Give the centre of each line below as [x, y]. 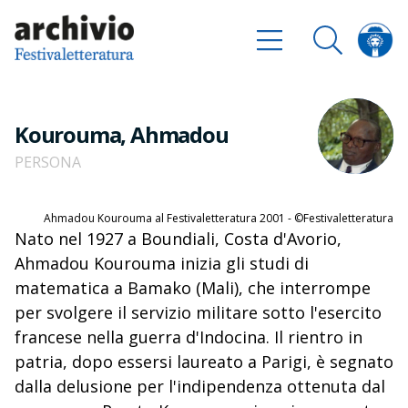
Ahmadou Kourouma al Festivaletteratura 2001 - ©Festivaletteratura [219, 219]
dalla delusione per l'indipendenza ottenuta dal [200, 387]
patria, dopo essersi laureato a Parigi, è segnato [204, 362]
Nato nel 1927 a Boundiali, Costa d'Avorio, [178, 239]
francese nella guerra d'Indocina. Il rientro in [189, 337]
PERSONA [48, 162]
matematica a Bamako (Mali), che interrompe [193, 288]
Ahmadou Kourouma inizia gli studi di [162, 264]
